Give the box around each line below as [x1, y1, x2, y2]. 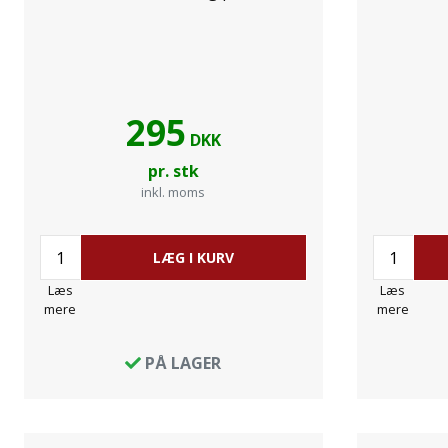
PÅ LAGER [141, 352, 222, 374]
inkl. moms [141, 183, 206, 201]
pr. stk [147, 160, 199, 182]
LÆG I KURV [152, 248, 234, 267]
